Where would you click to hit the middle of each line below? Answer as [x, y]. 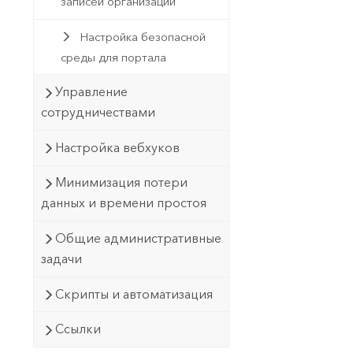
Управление [92, 92]
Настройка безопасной [142, 37]
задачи [61, 258]
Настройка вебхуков [118, 147]
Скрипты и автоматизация [134, 294]
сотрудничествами [98, 113]
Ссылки [78, 329]
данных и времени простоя [123, 203]
